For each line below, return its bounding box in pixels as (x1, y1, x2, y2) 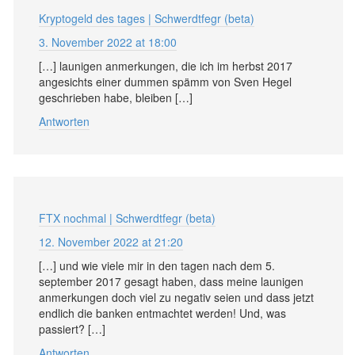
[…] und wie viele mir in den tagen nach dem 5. (39, 257, 275, 273)
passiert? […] (39, 320, 105, 337)
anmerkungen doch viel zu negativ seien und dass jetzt (39, 288, 314, 305)
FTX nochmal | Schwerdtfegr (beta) (39, 209, 216, 226)
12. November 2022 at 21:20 (39, 233, 183, 250)
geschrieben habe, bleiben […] (39, 89, 193, 105)
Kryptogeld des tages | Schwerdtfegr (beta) (39, 10, 254, 26)
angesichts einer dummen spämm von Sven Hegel (39, 73, 292, 90)
